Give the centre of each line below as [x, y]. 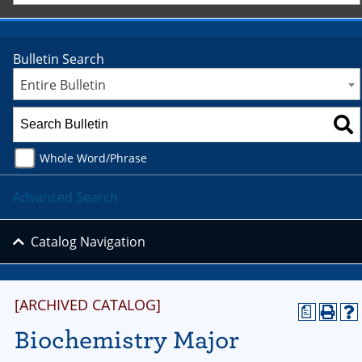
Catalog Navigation [88, 242]
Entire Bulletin [63, 85]
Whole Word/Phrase [93, 158]
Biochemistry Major [127, 340]
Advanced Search [65, 197]
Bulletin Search [59, 59]
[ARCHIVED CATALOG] [88, 305]
